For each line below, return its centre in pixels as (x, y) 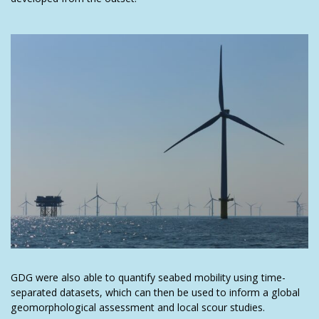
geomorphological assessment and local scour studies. (138, 307)
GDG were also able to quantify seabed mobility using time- (148, 277)
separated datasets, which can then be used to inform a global (155, 292)
